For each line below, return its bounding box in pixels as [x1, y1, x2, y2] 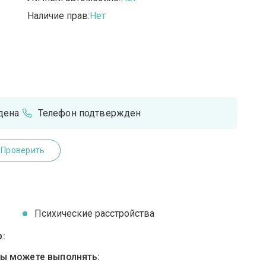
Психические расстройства [34, 208, 155, 220]
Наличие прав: [27, 10, 90, 22]
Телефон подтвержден [37, 107, 141, 119]
